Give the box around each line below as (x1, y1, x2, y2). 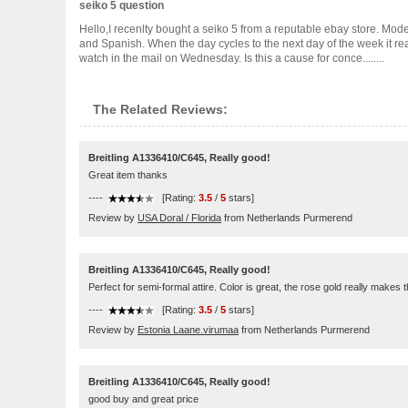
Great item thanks (88, 169, 168, 180)
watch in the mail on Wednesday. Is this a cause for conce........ (79, 52, 384, 65)
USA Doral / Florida (138, 212, 221, 223)
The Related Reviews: (93, 102, 228, 117)
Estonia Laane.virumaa (138, 324, 239, 335)
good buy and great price (88, 393, 199, 404)
